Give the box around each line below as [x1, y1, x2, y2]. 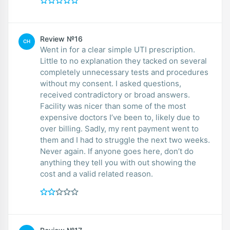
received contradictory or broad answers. [40, 89, 190, 100]
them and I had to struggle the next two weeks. [40, 135, 210, 145]
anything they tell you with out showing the [40, 157, 196, 167]
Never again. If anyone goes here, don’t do [40, 146, 194, 156]
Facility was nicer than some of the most [40, 101, 186, 111]
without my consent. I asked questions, [40, 78, 181, 88]
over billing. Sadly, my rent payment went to [40, 123, 199, 133]
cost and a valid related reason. [40, 168, 153, 179]
